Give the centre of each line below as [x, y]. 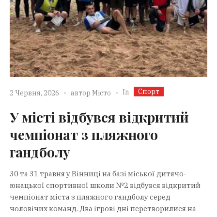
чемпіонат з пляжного [84, 135]
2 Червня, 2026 [34, 93]
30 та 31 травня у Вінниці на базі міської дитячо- [98, 174]
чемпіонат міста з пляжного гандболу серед [90, 197]
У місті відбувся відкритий [99, 117]
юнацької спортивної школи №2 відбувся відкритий [105, 186]
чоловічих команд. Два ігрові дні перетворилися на [103, 209]
